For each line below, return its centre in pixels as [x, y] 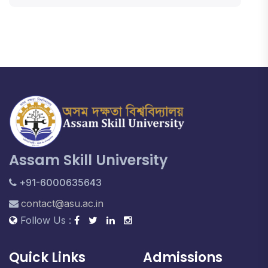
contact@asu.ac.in [62, 204]
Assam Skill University [89, 160]
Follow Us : [46, 220]
